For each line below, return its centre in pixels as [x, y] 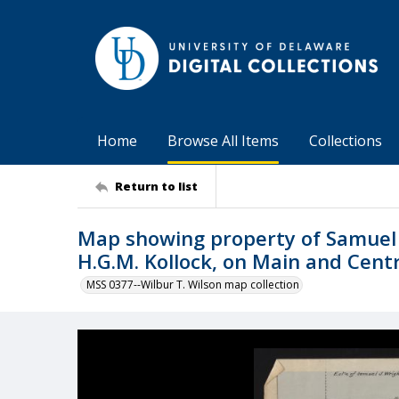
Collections [346, 141]
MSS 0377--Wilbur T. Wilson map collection [193, 285]
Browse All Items [223, 141]
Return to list [156, 186]
